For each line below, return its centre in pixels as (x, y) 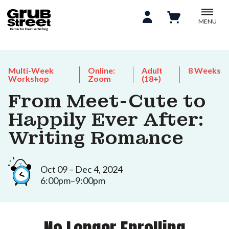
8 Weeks (204, 70)
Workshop (29, 78)
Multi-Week (31, 70)
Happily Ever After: (106, 120)
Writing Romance (96, 138)
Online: (101, 70)
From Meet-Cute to (107, 101)
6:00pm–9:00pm (73, 180)
